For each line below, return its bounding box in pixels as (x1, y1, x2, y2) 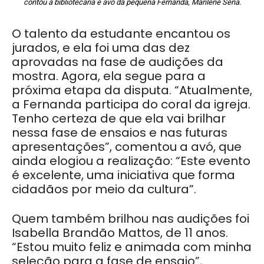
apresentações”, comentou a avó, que (12, 138, 242, 155)
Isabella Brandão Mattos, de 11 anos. (12, 224, 228, 241)
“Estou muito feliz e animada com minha (12, 238, 252, 255)
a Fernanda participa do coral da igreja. (12, 95, 250, 113)
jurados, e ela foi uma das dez (12, 39, 190, 56)
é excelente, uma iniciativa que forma (12, 166, 235, 183)
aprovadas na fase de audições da (12, 53, 223, 70)
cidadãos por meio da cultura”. (12, 180, 196, 197)
